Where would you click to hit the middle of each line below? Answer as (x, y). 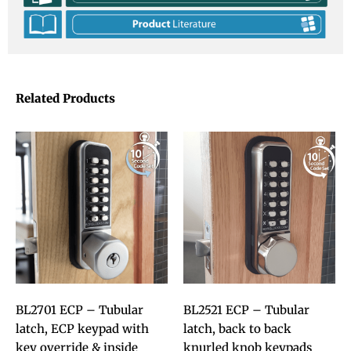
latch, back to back (237, 329)
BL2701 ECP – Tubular (80, 310)
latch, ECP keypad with (82, 329)
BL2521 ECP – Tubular (246, 310)
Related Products (65, 98)
